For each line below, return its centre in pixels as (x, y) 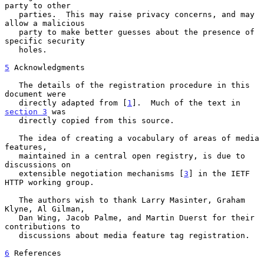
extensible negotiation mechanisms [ (101, 173)
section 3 (26, 111)
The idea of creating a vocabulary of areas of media (12, 138)
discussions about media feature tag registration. (12, 235)
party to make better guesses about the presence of (12, 32)
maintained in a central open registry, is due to (12, 156)
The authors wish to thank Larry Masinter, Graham (12, 200)
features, (26, 147)
